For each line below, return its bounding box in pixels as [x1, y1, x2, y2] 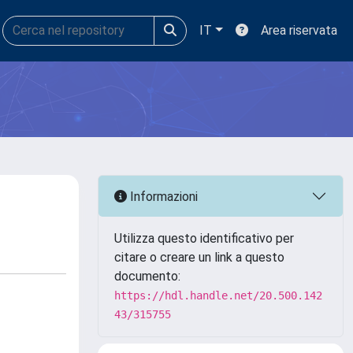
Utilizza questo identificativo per [114, 231, 294, 246]
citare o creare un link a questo [114, 250, 284, 265]
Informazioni [127, 188, 198, 204]
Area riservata [261, 23, 337, 38]
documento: [114, 269, 180, 284]
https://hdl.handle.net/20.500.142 [114, 289, 322, 302]
